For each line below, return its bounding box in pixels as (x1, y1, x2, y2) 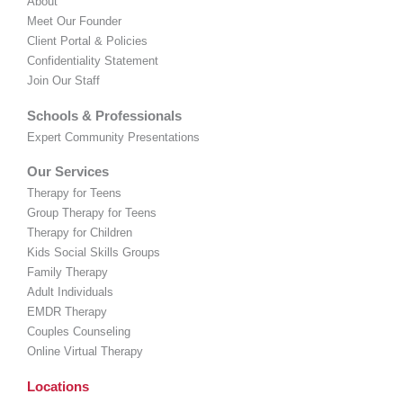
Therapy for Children (27, 226, 132, 239)
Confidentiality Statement (27, 54, 158, 67)
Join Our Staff (27, 74, 100, 87)
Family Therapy (27, 265, 108, 279)
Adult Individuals (27, 285, 113, 299)
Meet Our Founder (27, 14, 121, 28)
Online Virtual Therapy (27, 345, 143, 358)
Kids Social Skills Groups (27, 246, 160, 259)
